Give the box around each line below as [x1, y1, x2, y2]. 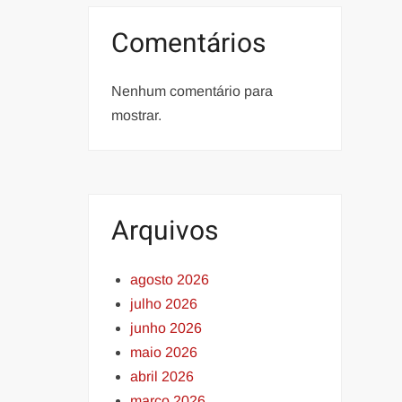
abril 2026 [130, 368, 195, 384]
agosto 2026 [130, 271, 210, 287]
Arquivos [111, 212, 219, 251]
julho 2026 [130, 295, 198, 311]
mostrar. [111, 108, 162, 123]
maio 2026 [130, 344, 198, 360]
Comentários [111, 23, 267, 64]
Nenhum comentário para [111, 83, 274, 99]
